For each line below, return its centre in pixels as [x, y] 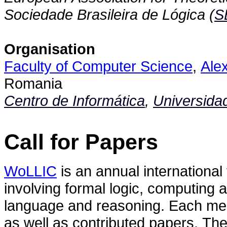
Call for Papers [81, 142]
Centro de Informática [74, 101]
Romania [33, 83]
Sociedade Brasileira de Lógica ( [109, 14]
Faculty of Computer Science [98, 66]
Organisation [50, 49]
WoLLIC [30, 171]
